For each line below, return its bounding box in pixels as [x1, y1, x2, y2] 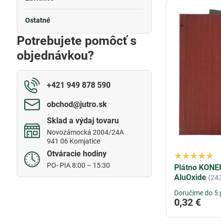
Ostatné [25, 16, 50, 24]
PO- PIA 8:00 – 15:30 [46, 161, 110, 169]
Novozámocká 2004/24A [46, 128, 124, 136]
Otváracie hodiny [46, 149, 107, 158]
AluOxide [174, 173, 207, 183]
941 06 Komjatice [46, 137, 100, 145]
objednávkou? [16, 48, 94, 63]
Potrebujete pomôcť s [16, 34, 137, 48]
